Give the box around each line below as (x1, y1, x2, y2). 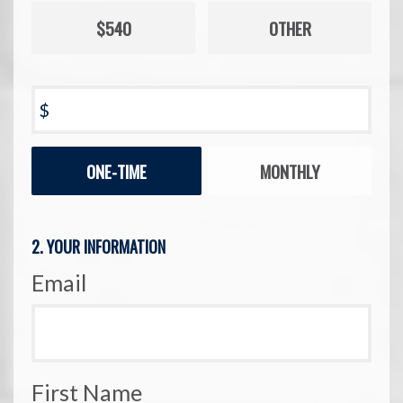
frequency (31, 168, 93, 186)
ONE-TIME (86, 157, 147, 184)
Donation (31, 147, 88, 165)
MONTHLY (259, 157, 320, 184)
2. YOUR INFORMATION (31, 234, 166, 258)
